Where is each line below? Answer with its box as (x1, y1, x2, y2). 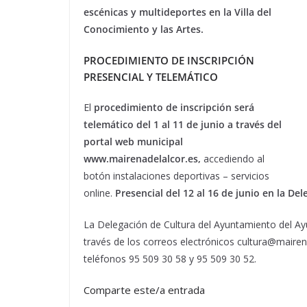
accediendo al (201, 151, 265, 165)
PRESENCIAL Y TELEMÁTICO (84, 69, 218, 84)
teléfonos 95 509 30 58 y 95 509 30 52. (84, 251, 256, 265)
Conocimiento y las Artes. (84, 22, 204, 36)
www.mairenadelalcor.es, (84, 151, 201, 165)
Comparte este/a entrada (84, 282, 205, 297)
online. (84, 186, 115, 199)
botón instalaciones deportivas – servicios (84, 169, 269, 182)
